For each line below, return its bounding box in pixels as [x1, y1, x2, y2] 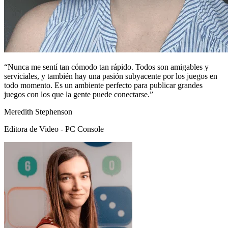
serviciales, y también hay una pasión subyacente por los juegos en [4, 72, 217, 81]
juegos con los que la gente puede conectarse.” [4, 90, 153, 99]
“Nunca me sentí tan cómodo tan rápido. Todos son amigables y [4, 63, 209, 72]
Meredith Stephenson [4, 107, 72, 117]
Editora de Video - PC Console [4, 125, 104, 134]
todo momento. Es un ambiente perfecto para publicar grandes [4, 81, 203, 90]
